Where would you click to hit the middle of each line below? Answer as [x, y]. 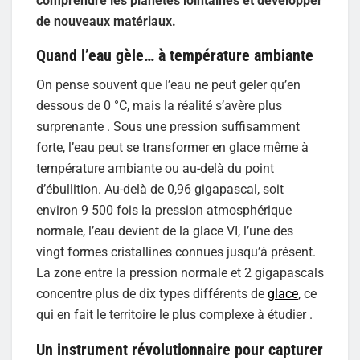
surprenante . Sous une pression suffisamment [168, 127]
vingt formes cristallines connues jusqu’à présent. [176, 252]
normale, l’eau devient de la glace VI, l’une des [165, 231]
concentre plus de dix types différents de [152, 294]
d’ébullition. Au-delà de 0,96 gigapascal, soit [160, 190]
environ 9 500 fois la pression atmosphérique [164, 211]
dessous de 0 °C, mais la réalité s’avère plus [159, 106]
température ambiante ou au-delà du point [155, 169]
